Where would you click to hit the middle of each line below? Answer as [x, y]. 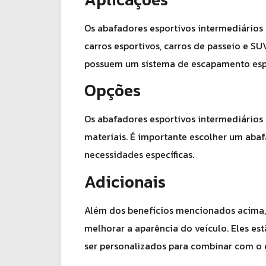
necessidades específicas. [139, 155]
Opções [113, 91]
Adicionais [125, 181]
